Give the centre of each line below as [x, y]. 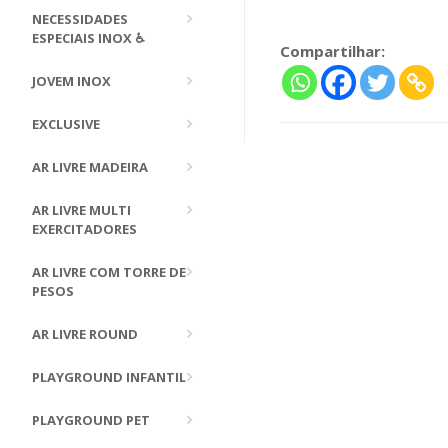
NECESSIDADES [80, 19]
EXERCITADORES [84, 229]
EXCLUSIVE [66, 124]
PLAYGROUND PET [91, 420]
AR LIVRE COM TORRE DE [109, 272]
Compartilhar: [332, 50]
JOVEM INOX [71, 81]
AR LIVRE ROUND [85, 334]
